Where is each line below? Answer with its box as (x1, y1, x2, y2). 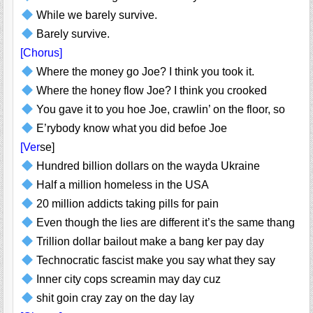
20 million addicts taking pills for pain (33, 198, 219, 210)
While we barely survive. (33, 9, 157, 22)
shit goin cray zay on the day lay (33, 292, 194, 305)
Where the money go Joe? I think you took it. (33, 66, 254, 78)
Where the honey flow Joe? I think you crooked (33, 85, 267, 97)
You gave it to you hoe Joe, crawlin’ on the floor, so (33, 103, 285, 116)
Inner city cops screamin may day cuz (33, 273, 221, 286)
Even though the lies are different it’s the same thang (33, 217, 295, 229)
